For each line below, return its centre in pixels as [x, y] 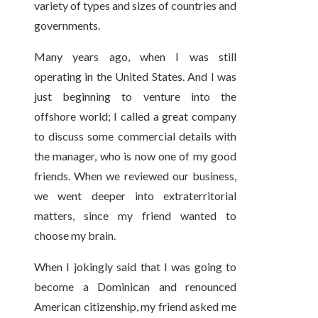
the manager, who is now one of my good [136, 156]
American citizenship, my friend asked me [136, 307]
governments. [67, 26]
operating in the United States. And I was [136, 77]
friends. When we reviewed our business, [136, 176]
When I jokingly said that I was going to [136, 267]
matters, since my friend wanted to [136, 216]
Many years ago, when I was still [136, 57]
